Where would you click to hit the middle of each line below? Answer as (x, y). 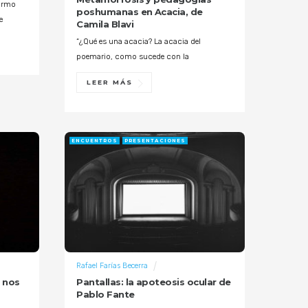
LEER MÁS (110, 82)
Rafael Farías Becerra (112, 265)
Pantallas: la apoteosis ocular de (154, 282)
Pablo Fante (106, 295)
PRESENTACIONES (155, 140)
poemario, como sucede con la (133, 57)
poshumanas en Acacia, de (140, 12)
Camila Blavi (105, 24)
